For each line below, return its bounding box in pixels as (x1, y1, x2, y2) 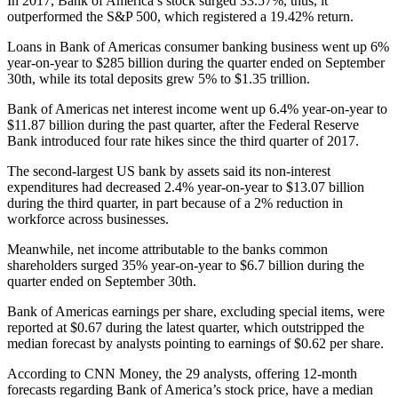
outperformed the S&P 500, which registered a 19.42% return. (7, 8, 354, 24)
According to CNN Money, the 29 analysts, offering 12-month (7, 365, 357, 381)
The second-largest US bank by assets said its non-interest (7, 163, 330, 179)
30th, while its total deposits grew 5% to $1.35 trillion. (7, 70, 310, 86)
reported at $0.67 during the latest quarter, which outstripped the (7, 319, 364, 335)
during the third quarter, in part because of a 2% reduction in (7, 195, 343, 211)
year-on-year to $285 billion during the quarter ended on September (7, 54, 385, 70)
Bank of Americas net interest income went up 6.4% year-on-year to (7, 100, 387, 116)
